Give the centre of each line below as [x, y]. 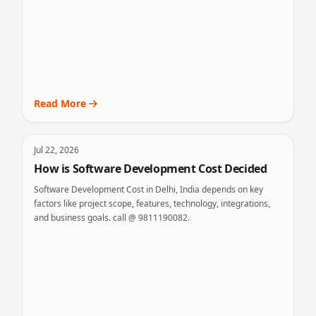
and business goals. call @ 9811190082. [112, 218]
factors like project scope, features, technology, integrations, [152, 203]
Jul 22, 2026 [57, 150]
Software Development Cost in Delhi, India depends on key [149, 189]
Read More [60, 103]
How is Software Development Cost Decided [151, 169]
